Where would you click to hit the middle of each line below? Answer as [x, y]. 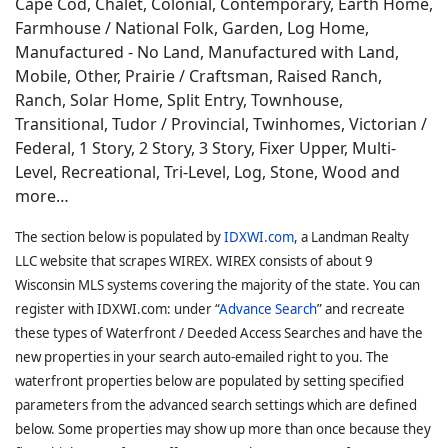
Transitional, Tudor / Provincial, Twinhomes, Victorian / [221, 124]
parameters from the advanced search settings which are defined [216, 405]
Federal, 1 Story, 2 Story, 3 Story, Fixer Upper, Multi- [205, 148]
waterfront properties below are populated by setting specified [209, 381]
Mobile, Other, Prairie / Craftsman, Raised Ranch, [198, 76]
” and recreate [361, 309]
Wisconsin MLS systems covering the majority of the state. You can [217, 285]
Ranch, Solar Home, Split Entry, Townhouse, [179, 100]
